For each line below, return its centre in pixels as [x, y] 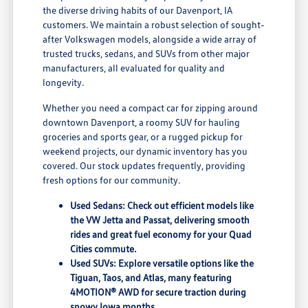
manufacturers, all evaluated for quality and [134, 68]
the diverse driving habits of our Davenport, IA [138, 10]
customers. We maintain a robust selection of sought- [154, 25]
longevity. [64, 82]
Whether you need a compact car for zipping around [151, 108]
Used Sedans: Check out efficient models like [162, 206]
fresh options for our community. [112, 180]
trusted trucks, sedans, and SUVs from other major [146, 54]
